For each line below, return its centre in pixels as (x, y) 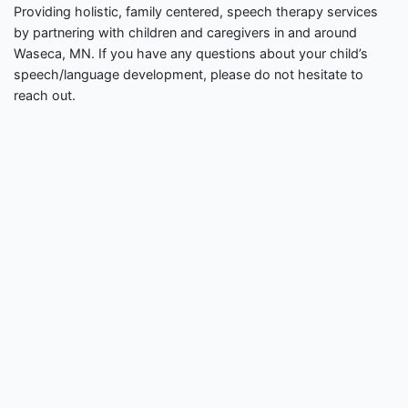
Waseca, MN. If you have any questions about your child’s (191, 54)
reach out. (45, 96)
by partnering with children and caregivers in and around (185, 33)
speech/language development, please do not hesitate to (189, 75)
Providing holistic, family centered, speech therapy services (196, 12)
